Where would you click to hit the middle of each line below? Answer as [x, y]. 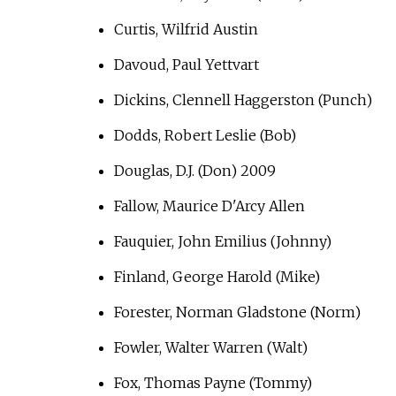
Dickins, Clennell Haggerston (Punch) [243, 100]
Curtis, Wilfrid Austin [186, 30]
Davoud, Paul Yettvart [186, 65]
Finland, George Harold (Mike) [217, 277]
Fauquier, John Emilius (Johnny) [222, 242]
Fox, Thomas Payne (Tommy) [213, 383]
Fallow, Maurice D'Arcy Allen [209, 206]
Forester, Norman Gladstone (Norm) [237, 312]
